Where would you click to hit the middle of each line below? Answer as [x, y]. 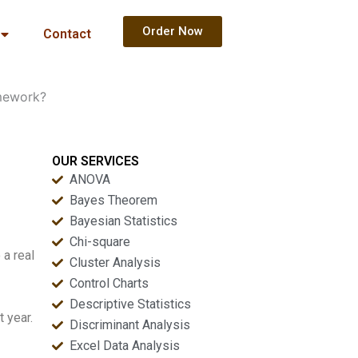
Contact [67, 34]
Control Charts [109, 283]
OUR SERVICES [95, 161]
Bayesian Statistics [124, 221]
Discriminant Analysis [130, 325]
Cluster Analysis [115, 263]
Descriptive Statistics [131, 304]
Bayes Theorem [114, 200]
